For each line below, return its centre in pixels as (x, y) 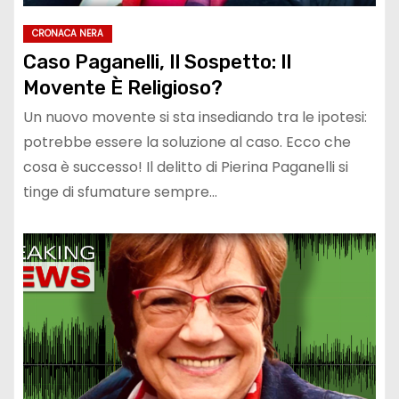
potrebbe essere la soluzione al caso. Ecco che (187, 142)
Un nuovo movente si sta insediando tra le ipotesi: (195, 118)
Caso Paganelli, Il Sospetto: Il (157, 62)
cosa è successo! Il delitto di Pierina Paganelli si (186, 167)
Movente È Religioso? (123, 88)
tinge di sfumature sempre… (120, 192)
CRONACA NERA (68, 34)
